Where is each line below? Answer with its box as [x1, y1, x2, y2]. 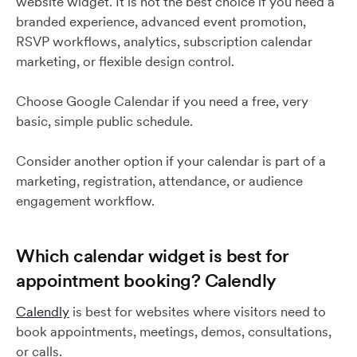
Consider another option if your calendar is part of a [16, 152, 326, 170]
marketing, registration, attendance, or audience [16, 172, 303, 190]
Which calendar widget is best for [16, 244, 289, 267]
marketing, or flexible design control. [16, 53, 234, 70]
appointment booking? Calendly [16, 269, 277, 292]
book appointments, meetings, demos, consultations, [16, 323, 331, 340]
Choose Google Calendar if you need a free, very [16, 92, 308, 110]
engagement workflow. [16, 192, 155, 210]
